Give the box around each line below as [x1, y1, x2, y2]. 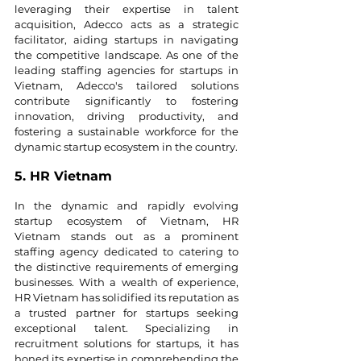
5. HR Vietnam [15, 168, 112, 184]
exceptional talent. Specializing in [15, 321, 239, 334]
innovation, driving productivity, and [15, 109, 239, 122]
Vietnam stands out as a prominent [15, 229, 239, 243]
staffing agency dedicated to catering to [15, 244, 239, 258]
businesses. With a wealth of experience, [15, 275, 239, 288]
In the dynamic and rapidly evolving [15, 198, 239, 212]
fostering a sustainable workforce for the [15, 124, 239, 138]
